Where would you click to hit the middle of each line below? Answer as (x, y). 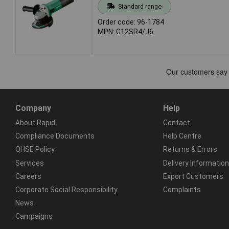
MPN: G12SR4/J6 (125, 31)
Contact (176, 122)
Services (30, 163)
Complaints (182, 189)
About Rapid (35, 122)
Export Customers (193, 176)
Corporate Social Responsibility (66, 189)
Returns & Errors (190, 150)
